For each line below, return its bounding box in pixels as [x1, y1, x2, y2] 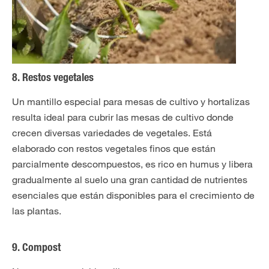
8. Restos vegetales [12, 73, 94, 84]
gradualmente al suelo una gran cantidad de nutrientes [12, 174, 247, 186]
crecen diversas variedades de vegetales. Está [12, 127, 212, 139]
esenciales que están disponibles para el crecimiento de [12, 189, 255, 201]
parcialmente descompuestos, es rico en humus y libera [12, 158, 253, 170]
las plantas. [12, 205, 61, 217]
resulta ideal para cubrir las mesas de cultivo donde [12, 111, 234, 123]
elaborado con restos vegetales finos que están [12, 142, 216, 154]
